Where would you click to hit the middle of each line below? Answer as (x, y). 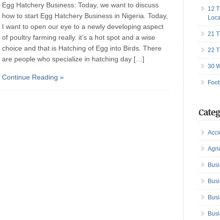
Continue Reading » (33, 77)
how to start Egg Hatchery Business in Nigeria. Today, (85, 16)
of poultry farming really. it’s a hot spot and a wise (79, 37)
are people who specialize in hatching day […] (73, 59)
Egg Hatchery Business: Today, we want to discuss (80, 5)
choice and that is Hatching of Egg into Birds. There (82, 48)
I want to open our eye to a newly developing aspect (83, 27)
